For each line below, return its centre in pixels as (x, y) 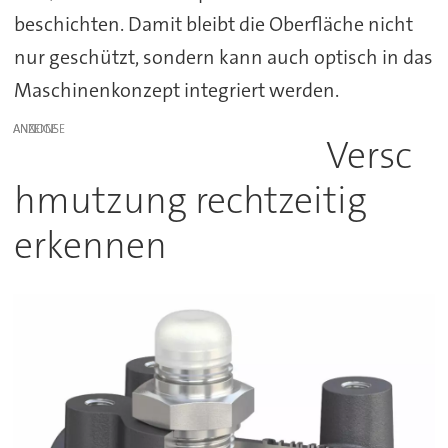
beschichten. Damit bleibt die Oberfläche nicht (213, 23)
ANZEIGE (35, 128)
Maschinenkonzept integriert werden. (178, 89)
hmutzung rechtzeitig (190, 200)
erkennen (90, 245)
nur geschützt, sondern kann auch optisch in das (223, 56)
